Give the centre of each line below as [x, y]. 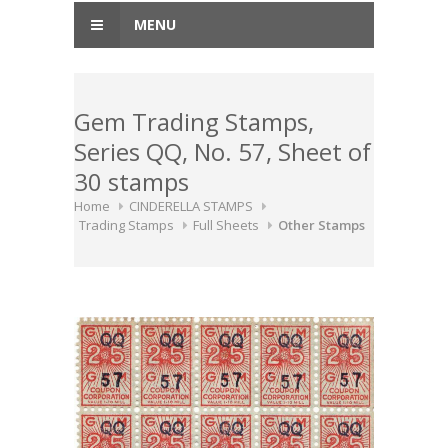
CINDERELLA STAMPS [191, 206]
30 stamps [131, 181]
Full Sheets [226, 225]
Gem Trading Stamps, [194, 121]
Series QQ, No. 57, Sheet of [222, 151]
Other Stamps [321, 225]
